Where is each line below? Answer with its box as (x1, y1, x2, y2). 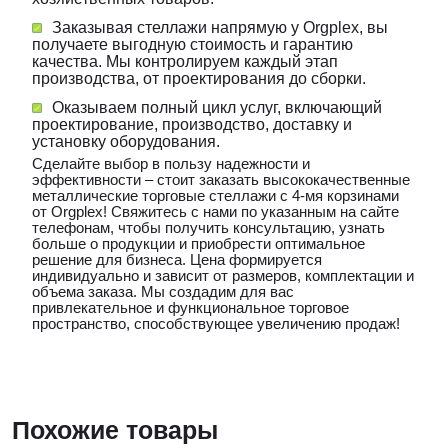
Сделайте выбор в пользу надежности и (32, 154, 310, 172)
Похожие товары (12, 415, 218, 444)
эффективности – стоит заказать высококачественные (32, 170, 410, 188)
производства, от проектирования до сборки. (32, 69, 366, 87)
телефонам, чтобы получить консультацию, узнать (32, 218, 385, 236)
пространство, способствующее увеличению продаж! (32, 314, 400, 332)
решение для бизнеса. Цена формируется (32, 250, 322, 268)
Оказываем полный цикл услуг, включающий (52, 98, 382, 116)
